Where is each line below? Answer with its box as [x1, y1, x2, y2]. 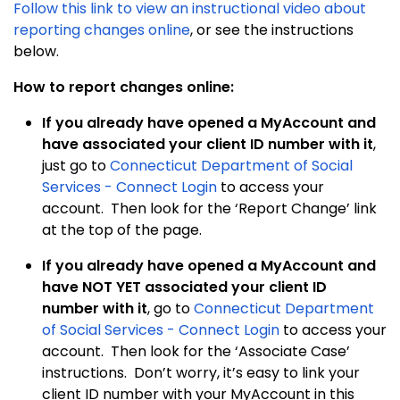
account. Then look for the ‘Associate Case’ [42, 340, 350, 362]
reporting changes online [13, 19, 190, 40]
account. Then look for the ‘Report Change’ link [42, 197, 377, 219]
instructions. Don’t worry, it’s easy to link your [42, 362, 360, 383]
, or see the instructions [190, 19, 354, 40]
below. [13, 40, 59, 62]
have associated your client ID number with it [42, 133, 373, 154]
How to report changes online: [13, 76, 234, 97]
